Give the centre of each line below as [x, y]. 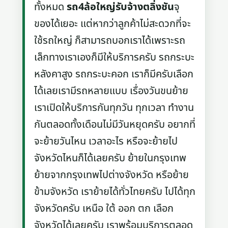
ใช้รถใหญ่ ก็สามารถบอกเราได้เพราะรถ [110, 40]
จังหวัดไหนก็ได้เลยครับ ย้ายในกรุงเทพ [110, 158]
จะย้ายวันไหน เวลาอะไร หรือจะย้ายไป [106, 141]
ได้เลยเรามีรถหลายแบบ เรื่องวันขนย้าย [111, 91]
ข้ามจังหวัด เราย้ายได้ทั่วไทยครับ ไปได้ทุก [115, 192]
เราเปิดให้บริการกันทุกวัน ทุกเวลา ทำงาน [114, 108]
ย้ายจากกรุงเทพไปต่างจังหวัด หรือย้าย [112, 175]
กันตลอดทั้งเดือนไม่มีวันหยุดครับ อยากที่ [115, 124]
